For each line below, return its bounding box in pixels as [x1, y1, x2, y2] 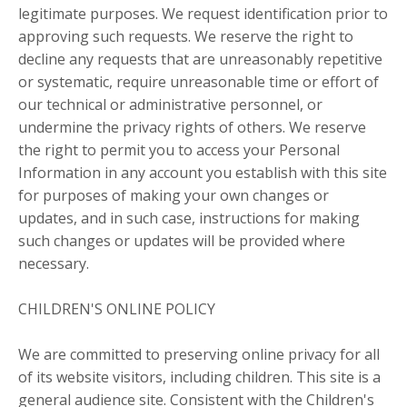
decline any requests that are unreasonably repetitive [18, 49, 382, 70]
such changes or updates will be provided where [18, 231, 345, 252]
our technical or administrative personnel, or [18, 94, 323, 115]
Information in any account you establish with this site [18, 163, 387, 184]
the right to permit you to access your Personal [18, 140, 340, 161]
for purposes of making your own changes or [18, 185, 329, 206]
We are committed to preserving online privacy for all [18, 344, 380, 365]
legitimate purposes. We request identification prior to [18, 4, 388, 25]
